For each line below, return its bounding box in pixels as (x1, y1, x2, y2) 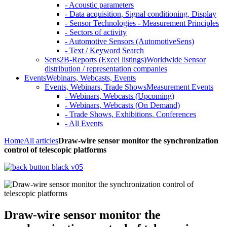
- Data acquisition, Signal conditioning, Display (65, 10, 216, 18)
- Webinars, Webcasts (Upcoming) (65, 92, 174, 100)
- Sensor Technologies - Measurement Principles (65, 19, 219, 27)
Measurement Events (146, 83, 213, 91)
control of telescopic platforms (4, 145, 106, 154)
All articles (24, 136, 58, 145)
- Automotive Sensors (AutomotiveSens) (65, 37, 194, 46)
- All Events (65, 119, 103, 128)
